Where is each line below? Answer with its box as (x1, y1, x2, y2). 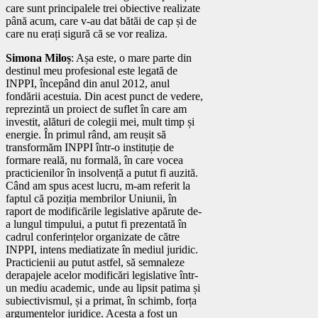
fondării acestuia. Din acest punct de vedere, (6, 89, 203, 102)
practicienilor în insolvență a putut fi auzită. (6, 166, 198, 179)
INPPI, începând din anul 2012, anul (6, 77, 170, 89)
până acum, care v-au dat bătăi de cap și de (6, 14, 197, 27)
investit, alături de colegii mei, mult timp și (6, 115, 194, 128)
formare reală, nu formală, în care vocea (6, 153, 183, 166)
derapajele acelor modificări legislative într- (6, 268, 198, 281)
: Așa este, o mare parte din (71, 51, 192, 64)
